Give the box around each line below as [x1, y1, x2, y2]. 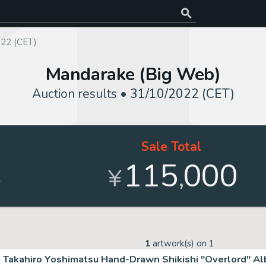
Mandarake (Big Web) [45, 62, 221, 87]
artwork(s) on [150, 237, 209, 249]
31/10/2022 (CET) [129, 85, 235, 102]
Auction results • [31, 85, 130, 102]
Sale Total [141, 138, 201, 155]
